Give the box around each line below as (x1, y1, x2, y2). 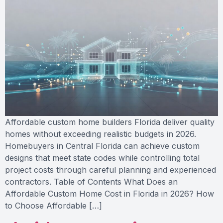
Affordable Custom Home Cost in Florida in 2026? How (5, 189, 214, 199)
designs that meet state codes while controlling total (5, 153, 200, 163)
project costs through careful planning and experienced (5, 165, 216, 175)
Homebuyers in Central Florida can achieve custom (5, 141, 200, 151)
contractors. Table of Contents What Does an (5, 177, 178, 187)
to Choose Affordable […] (5, 201, 102, 211)
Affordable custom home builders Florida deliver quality (5, 117, 215, 127)
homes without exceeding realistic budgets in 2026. (5, 129, 196, 139)
